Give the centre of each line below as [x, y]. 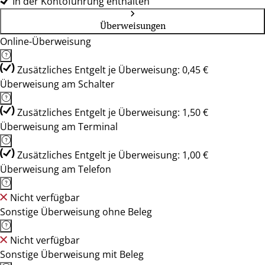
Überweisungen [132, 25]
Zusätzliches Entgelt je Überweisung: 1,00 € [113, 155]
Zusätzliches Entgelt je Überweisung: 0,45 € [113, 70]
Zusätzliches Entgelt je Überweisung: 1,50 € [113, 112]
